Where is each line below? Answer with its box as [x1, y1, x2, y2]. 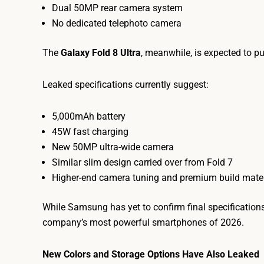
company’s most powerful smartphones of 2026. [42, 217, 244, 228]
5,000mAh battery [52, 111, 126, 122]
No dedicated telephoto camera [52, 18, 181, 29]
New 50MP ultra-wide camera [52, 141, 174, 153]
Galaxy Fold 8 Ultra [61, 47, 141, 58]
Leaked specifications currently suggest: [42, 79, 209, 90]
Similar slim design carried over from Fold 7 [52, 157, 233, 168]
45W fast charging [52, 126, 128, 137]
